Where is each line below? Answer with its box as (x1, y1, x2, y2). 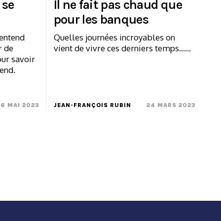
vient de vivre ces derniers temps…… (53, 42, 191, 53)
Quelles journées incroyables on (53, 32, 175, 42)
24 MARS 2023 (147, 101, 195, 109)
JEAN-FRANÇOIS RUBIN (53, 101, 131, 109)
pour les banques (53, 11, 149, 27)
